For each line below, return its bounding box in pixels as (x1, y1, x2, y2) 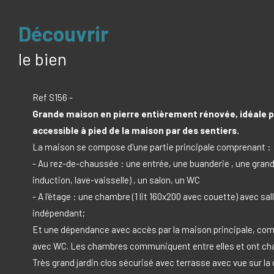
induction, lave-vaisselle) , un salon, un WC (32, 174, 200, 185)
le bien (18, 48, 67, 69)
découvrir (31, 20, 108, 46)
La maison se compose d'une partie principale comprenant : (32, 141, 271, 152)
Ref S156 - (32, 91, 73, 103)
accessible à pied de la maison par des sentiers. (32, 124, 239, 136)
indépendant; (32, 207, 85, 218)
